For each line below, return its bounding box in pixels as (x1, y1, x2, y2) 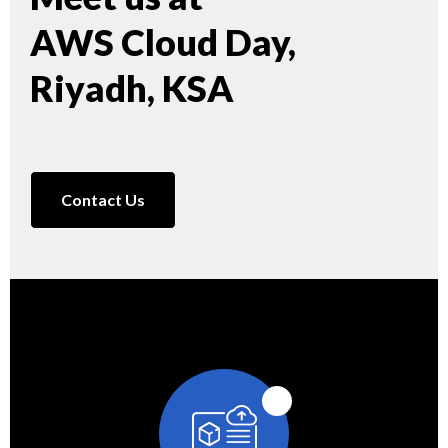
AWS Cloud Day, (30, 20, 296, 65)
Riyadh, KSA (30, 66, 234, 111)
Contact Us (61, 190, 145, 210)
